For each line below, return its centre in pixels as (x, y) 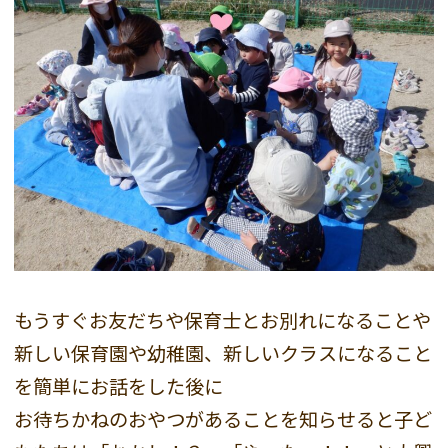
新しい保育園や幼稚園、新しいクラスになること (223, 353)
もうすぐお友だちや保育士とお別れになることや (223, 320)
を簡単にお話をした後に (119, 386)
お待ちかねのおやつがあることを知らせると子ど (223, 419)
